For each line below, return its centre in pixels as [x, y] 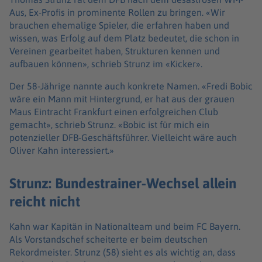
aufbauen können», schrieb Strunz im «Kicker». [106, 63]
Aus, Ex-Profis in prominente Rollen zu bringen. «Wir [117, 12]
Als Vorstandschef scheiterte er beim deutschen [108, 239]
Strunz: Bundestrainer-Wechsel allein [123, 183]
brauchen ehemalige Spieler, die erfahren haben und [119, 25]
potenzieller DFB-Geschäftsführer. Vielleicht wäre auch [123, 137]
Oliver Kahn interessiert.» [62, 150]
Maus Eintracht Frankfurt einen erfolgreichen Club [114, 111]
